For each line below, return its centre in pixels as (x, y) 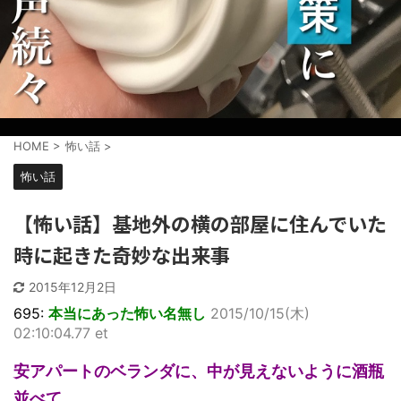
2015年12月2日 (73, 286)
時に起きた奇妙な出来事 (122, 254)
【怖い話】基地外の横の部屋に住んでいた (200, 222)
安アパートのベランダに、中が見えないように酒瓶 (199, 371)
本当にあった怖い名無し (127, 313)
